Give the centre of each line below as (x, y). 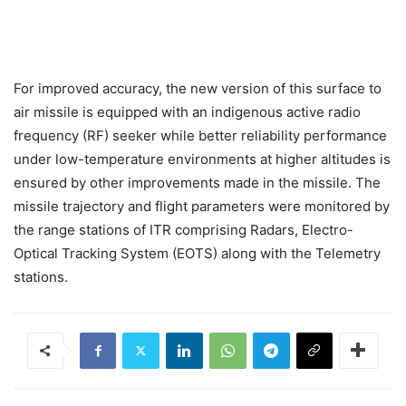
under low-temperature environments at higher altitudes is (202, 159)
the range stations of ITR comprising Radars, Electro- (184, 229)
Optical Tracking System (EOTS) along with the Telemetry (197, 253)
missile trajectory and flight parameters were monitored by (202, 206)
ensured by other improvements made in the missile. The (197, 182)
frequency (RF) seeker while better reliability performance (200, 135)
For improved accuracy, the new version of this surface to (198, 88)
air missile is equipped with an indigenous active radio (187, 111)
